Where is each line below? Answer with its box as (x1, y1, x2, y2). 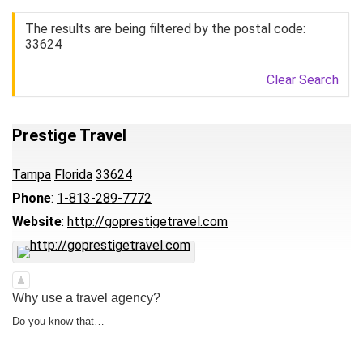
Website (12, 214, 62, 229)
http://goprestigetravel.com (67, 214, 228, 229)
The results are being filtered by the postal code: (25, 21, 305, 36)
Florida (54, 167, 92, 182)
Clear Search (267, 72, 339, 88)
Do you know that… (12, 315, 105, 327)
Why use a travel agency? (12, 291, 160, 305)
